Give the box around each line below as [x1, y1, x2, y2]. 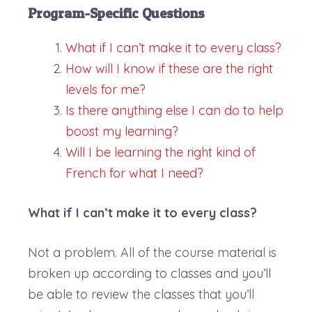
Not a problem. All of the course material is [28, 244, 276, 260]
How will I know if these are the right [65, 60, 273, 77]
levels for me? [65, 81, 146, 97]
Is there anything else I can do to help [65, 102, 283, 118]
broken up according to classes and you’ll [28, 265, 271, 281]
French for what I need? [65, 164, 203, 181]
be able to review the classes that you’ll [28, 286, 254, 302]
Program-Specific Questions [28, 4, 205, 22]
